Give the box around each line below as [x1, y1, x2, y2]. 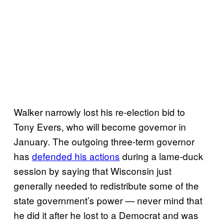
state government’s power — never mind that [14, 193, 202, 207]
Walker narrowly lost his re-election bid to [14, 105, 185, 118]
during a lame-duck [120, 149, 203, 163]
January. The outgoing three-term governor [14, 134, 194, 148]
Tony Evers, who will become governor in [14, 119, 186, 133]
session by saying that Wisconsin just [14, 164, 171, 177]
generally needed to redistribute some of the [14, 178, 199, 192]
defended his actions [32, 149, 120, 163]
